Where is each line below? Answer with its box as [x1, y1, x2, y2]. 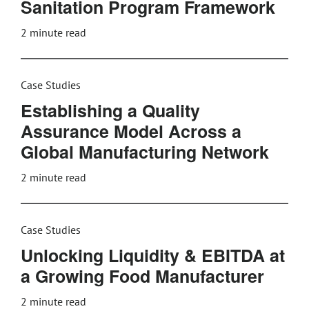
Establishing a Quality [21, 98, 200, 123]
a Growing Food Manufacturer [21, 263, 264, 288]
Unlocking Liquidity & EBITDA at [21, 243, 285, 268]
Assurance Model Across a [21, 119, 241, 143]
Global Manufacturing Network [21, 139, 269, 164]
